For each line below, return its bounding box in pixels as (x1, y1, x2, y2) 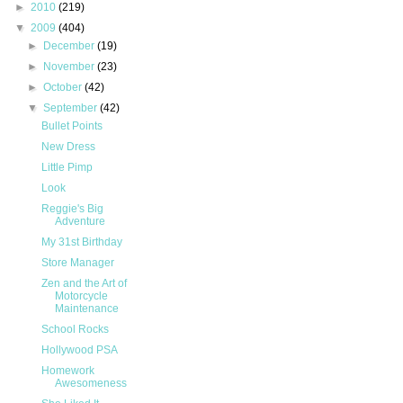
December (43, 40, 98, 53)
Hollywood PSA (40, 344, 118, 357)
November (43, 60, 98, 74)
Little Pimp (40, 161, 93, 175)
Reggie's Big (40, 202, 103, 216)
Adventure (54, 215, 105, 228)
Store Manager (40, 256, 114, 270)
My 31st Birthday (40, 236, 122, 249)
